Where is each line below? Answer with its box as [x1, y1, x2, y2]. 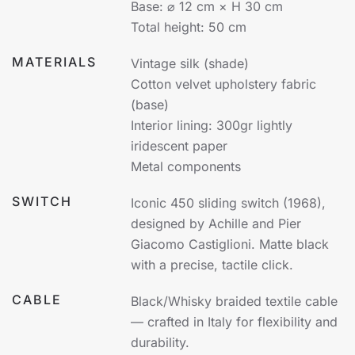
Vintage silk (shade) [131, 55, 249, 71]
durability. [131, 334, 189, 350]
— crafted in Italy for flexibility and [131, 313, 338, 330]
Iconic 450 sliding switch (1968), [131, 194, 326, 211]
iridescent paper [131, 137, 227, 154]
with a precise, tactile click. [131, 256, 293, 273]
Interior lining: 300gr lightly [131, 116, 292, 133]
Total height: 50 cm [131, 18, 246, 35]
